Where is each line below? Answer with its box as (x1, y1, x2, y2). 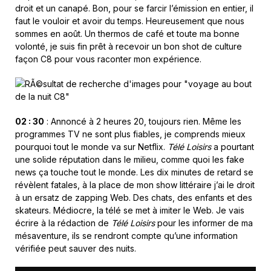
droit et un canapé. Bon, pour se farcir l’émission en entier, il (15, 2, 253, 13)
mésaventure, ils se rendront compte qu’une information (15, 230, 238, 241)
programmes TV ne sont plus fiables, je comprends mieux (15, 128, 246, 139)
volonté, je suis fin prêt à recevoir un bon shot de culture (15, 41, 242, 51)
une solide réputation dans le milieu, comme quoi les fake (15, 154, 244, 165)
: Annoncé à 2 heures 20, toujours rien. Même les (44, 116, 241, 126)
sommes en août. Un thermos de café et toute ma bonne (15, 28, 240, 39)
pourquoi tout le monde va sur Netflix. (15, 141, 168, 152)
